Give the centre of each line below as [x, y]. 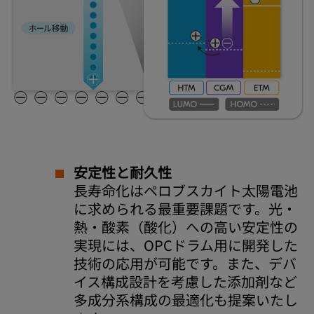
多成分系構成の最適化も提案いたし [186, 300]
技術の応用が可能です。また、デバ [185, 264]
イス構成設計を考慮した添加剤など [185, 282]
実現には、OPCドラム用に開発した [186, 245]
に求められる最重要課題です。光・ [185, 209]
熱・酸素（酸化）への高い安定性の [186, 227]
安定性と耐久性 [123, 172]
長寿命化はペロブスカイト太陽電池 [186, 191]
